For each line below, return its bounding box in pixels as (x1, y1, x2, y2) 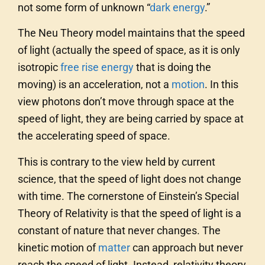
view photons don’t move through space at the (18, 95, 234, 108)
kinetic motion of (18, 241, 98, 254)
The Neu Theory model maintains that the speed (18, 27, 245, 40)
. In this (205, 78, 238, 91)
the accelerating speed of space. (18, 130, 170, 143)
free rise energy (60, 61, 134, 74)
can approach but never (130, 241, 243, 254)
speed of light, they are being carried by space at (18, 112, 244, 125)
